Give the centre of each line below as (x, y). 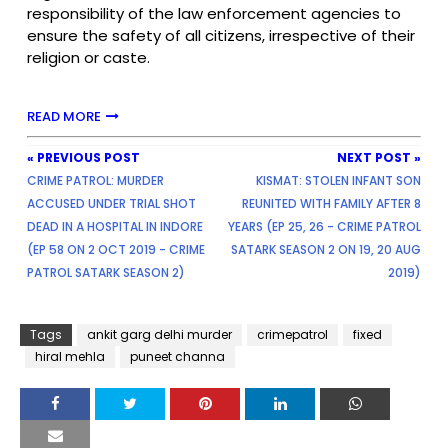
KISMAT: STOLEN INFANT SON (338, 181)
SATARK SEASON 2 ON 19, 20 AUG (326, 250)
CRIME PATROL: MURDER (95, 181)
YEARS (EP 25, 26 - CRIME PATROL (324, 227)
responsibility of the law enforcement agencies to (214, 14)
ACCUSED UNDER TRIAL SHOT (111, 204)
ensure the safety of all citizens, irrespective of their (221, 36)
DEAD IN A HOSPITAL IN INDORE (115, 227)
